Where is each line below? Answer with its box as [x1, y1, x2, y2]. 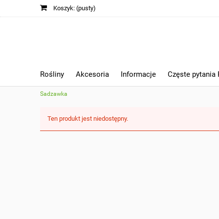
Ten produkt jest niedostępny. [47, 115, 128, 122]
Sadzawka [40, 90, 67, 97]
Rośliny [40, 70, 64, 79]
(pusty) [76, 4, 96, 12]
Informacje [121, 70, 156, 79]
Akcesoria [76, 70, 109, 79]
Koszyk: [53, 4, 75, 12]
